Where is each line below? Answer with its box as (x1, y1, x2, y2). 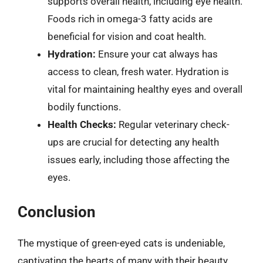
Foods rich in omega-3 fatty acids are (48, 13, 213, 25)
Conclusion (18, 203, 96, 221)
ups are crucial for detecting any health (48, 136, 219, 148)
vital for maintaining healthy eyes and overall (48, 83, 242, 95)
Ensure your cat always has (96, 48, 218, 60)
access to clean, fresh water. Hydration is (48, 66, 229, 77)
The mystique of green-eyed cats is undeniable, (18, 237, 225, 249)
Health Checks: (48, 119, 116, 130)
